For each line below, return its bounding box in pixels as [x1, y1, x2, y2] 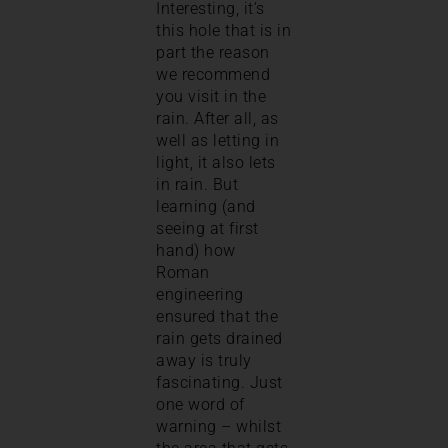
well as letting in [156, 130, 279, 150]
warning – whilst [156, 416, 281, 436]
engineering [156, 284, 244, 304]
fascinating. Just [156, 372, 283, 392]
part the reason [156, 42, 270, 62]
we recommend [156, 64, 270, 84]
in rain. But [156, 174, 238, 194]
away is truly [156, 350, 252, 370]
